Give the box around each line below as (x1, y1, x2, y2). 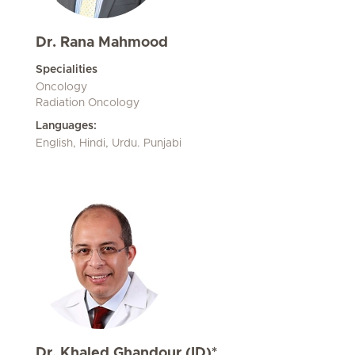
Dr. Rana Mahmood (36, 36, 168, 50)
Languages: (36, 120, 97, 132)
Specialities (36, 64, 97, 75)
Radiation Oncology (36, 97, 139, 109)
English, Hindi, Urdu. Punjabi (36, 138, 181, 149)
